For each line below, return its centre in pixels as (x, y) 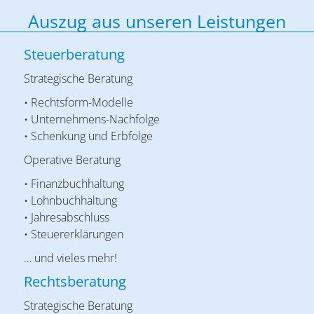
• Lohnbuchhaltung (70, 201)
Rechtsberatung (75, 282)
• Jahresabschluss (67, 218)
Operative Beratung (72, 160)
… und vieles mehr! (70, 258)
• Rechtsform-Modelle (78, 103)
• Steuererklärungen (74, 234)
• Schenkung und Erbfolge (88, 136)
